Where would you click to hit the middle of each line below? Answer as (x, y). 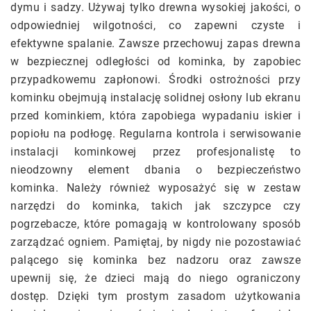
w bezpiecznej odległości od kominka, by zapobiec (155, 62)
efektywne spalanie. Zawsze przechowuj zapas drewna (155, 44)
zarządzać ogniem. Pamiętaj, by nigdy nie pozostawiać (155, 242)
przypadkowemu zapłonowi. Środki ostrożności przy (155, 80)
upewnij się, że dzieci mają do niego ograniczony (155, 278)
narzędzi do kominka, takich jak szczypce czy (155, 206)
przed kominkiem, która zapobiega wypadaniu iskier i (155, 116)
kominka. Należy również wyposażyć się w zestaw (155, 188)
